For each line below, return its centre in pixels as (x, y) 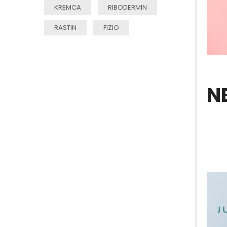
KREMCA (68, 7)
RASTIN (65, 28)
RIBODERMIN (127, 7)
